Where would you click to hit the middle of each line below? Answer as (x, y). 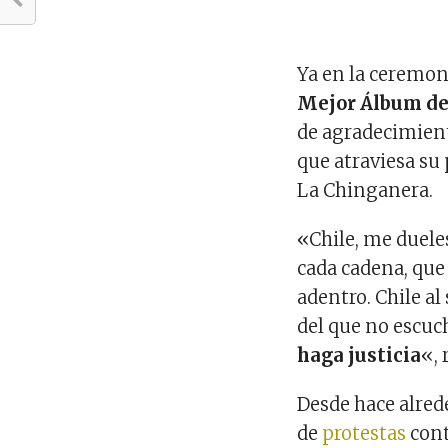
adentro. (334, 298)
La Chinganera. (365, 191)
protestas (364, 434)
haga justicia (359, 356)
